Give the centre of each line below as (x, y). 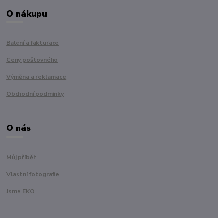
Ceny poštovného (32, 60)
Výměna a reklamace (36, 77)
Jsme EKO (21, 191)
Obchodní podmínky (35, 94)
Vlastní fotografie (33, 174)
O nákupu (27, 13)
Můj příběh (22, 157)
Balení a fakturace (33, 43)
